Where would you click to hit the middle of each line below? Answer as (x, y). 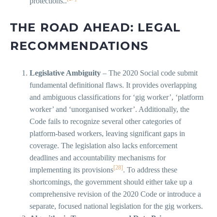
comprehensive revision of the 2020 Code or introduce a (115, 194)
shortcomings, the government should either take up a (111, 182)
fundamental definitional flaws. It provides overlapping (113, 85)
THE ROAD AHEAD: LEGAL (96, 28)
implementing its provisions (71, 170)
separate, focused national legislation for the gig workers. (116, 206)
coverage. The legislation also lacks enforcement (103, 146)
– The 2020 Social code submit (149, 73)
